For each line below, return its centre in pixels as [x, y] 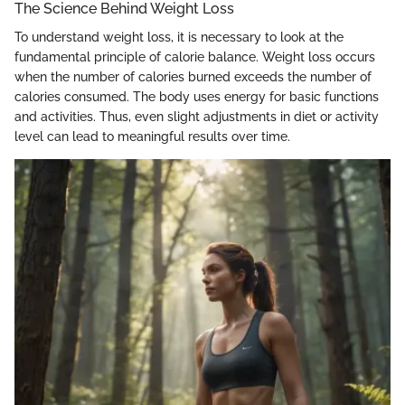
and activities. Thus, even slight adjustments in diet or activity [197, 116]
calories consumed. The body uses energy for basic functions [197, 96]
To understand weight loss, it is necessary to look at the [179, 37]
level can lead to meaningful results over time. [152, 136]
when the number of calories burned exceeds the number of [193, 76]
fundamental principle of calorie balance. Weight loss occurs [195, 57]
